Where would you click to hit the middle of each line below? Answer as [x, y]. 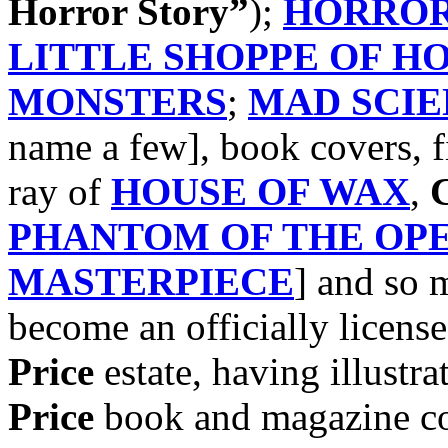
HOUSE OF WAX [260, 191]
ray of [59, 191]
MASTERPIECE [151, 281]
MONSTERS [117, 101]
